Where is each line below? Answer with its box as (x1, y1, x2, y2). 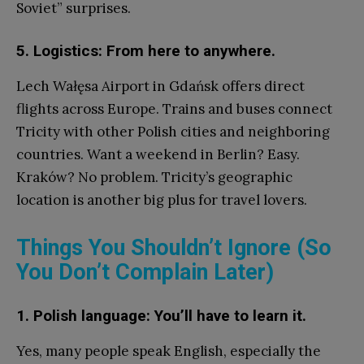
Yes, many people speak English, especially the (16, 341, 321, 360)
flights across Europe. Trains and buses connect (16, 99, 332, 118)
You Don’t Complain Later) (16, 258, 274, 285)
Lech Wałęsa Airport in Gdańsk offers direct (16, 76, 305, 95)
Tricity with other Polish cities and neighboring (16, 122, 330, 141)
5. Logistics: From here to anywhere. (16, 41, 275, 60)
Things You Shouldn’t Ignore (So (16, 234, 331, 261)
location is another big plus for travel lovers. (16, 190, 307, 209)
